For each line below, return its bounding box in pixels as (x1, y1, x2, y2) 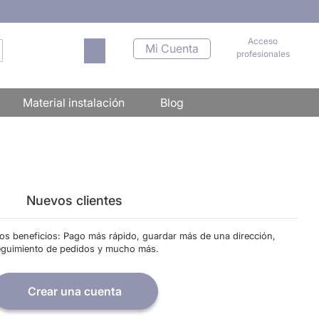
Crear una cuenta (27, 283, 122, 298)
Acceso (248, 35, 278, 46)
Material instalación (22, 95, 125, 110)
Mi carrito (104, 38, 146, 50)
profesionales (236, 48, 290, 59)
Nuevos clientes (26, 192, 123, 208)
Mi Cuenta (145, 41, 199, 56)
